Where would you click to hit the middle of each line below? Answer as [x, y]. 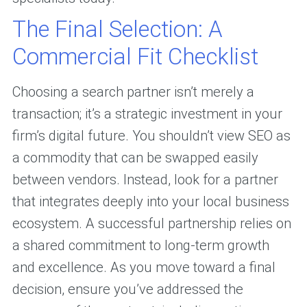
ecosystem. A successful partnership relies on [151, 224]
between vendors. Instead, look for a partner [145, 180]
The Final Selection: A [117, 29]
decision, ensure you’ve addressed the [127, 290]
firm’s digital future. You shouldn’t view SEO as [151, 136]
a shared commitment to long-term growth [140, 246]
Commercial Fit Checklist [135, 57]
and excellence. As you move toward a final [144, 268]
